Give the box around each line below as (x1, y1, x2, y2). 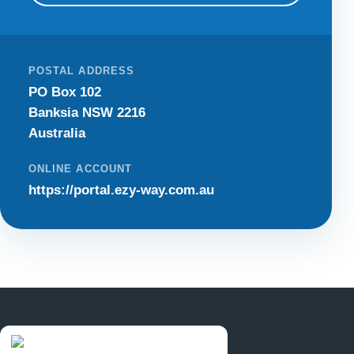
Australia (28, 126, 85, 141)
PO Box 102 (28, 85, 101, 100)
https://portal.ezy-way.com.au (28, 183, 214, 198)
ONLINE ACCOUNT (28, 163, 132, 175)
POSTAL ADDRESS (28, 65, 134, 77)
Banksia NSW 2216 (28, 105, 145, 121)
